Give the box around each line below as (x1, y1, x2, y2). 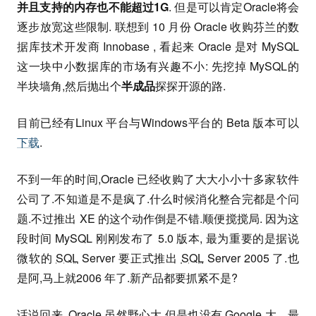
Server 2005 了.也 (203, 250, 300, 266)
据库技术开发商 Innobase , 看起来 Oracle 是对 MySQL (17, 38, 299, 54)
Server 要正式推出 (78, 250, 181, 266)
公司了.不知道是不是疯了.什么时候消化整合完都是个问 (17, 190, 299, 207)
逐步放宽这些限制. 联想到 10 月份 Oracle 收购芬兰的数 (17, 18, 299, 35)
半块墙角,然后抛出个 (17, 78, 121, 94)
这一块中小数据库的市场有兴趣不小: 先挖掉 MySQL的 (17, 58, 299, 74)
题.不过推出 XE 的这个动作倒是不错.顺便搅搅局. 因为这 (17, 210, 299, 226)
